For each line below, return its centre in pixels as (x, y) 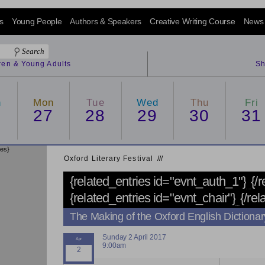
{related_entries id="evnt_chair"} (153, 198)
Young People (37, 21)
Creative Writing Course (193, 21)
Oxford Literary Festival (109, 159)
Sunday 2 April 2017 (134, 237)
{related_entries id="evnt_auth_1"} (158, 181)
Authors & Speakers (106, 21)
